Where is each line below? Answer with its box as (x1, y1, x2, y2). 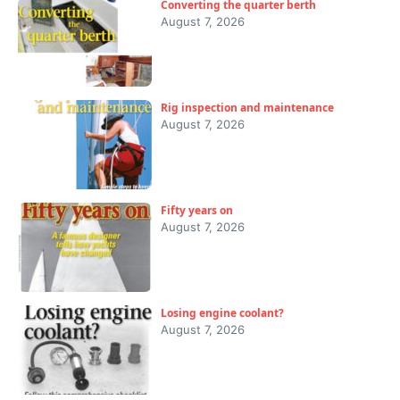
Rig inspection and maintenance (161, 100, 334, 116)
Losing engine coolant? (161, 305, 284, 321)
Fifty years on (161, 203, 233, 219)
